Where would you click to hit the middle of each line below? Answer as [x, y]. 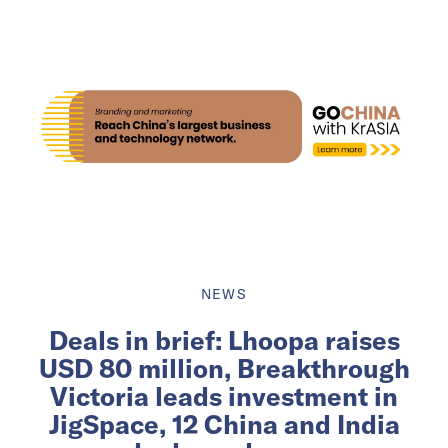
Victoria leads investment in [224, 396]
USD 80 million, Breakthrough [224, 368]
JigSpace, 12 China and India [224, 424]
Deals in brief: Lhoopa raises [224, 340]
